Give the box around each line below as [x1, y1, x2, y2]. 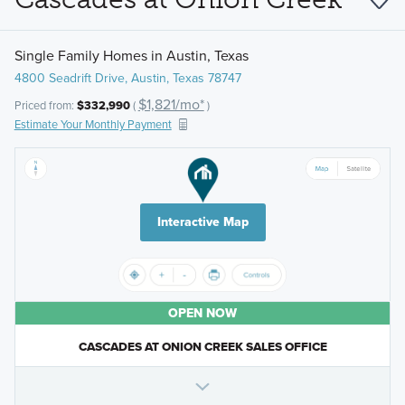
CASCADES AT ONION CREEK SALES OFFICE [78, 337, 327, 356]
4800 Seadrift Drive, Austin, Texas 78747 [14, 68, 241, 88]
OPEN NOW [168, 304, 237, 324]
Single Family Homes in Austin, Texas [14, 44, 249, 66]
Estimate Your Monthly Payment [14, 116, 172, 134]
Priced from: [14, 97, 77, 115]
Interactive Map [156, 212, 249, 232]
